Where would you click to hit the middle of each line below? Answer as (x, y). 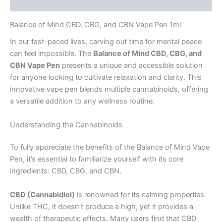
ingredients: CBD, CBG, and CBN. (66, 171)
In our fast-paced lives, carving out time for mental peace (106, 42)
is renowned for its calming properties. (140, 194)
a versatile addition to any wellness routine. (82, 101)
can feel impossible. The (52, 54)
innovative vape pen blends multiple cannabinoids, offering (109, 89)
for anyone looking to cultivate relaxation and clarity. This (106, 78)
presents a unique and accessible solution (131, 66)
